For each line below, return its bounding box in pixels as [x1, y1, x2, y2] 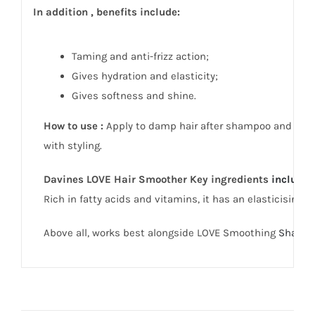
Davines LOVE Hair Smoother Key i [43, 172, 214, 186]
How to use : [43, 119, 103, 132]
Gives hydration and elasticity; [71, 69, 218, 82]
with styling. [43, 139, 102, 152]
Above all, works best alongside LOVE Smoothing [43, 226, 278, 239]
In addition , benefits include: [32, 5, 180, 18]
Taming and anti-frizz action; [71, 49, 209, 63]
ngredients [214, 172, 269, 186]
